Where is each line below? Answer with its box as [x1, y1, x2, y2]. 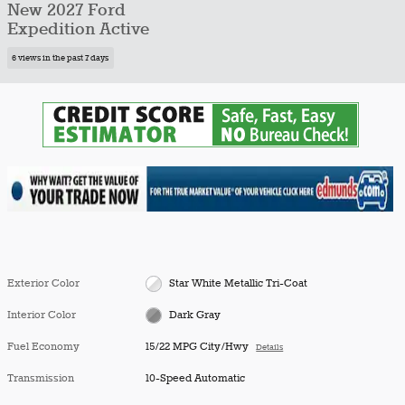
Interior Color [7, 307, 76, 322]
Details [256, 342, 284, 353]
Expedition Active [7, 19, 149, 41]
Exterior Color [7, 276, 80, 290]
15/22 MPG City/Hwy [146, 339, 250, 353]
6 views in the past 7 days [12, 52, 109, 63]
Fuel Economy [7, 339, 80, 353]
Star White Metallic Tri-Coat [168, 276, 307, 290]
